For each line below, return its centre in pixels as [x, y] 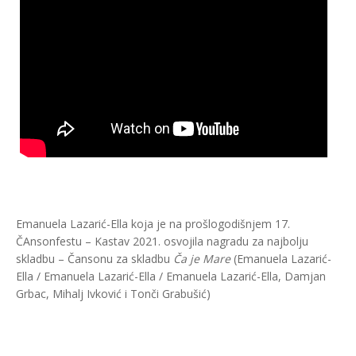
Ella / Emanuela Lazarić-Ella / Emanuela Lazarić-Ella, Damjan [171, 277]
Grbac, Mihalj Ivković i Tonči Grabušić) [113, 294]
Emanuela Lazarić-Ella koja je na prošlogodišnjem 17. [153, 224]
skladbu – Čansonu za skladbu [95, 259]
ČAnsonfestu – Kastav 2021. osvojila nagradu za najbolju [162, 242]
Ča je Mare [202, 259]
